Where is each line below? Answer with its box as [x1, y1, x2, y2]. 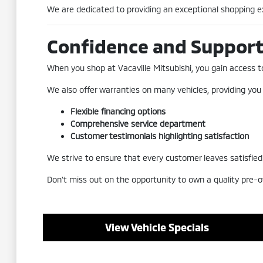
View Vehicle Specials [104, 221, 209, 234]
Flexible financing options [70, 106, 166, 116]
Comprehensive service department [70, 119, 205, 129]
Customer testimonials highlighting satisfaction [70, 131, 249, 141]
